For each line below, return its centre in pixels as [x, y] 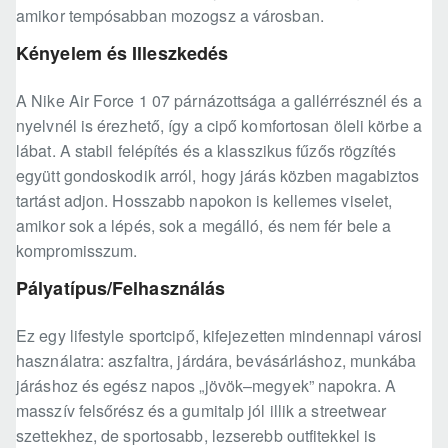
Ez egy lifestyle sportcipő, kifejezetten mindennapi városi [219, 336]
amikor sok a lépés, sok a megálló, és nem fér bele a [204, 226]
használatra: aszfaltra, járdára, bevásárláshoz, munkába [216, 361]
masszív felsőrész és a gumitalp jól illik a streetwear [201, 411]
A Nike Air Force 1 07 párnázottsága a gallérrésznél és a [219, 101]
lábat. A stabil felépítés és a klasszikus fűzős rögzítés [206, 151]
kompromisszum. [77, 251]
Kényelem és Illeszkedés [122, 53]
